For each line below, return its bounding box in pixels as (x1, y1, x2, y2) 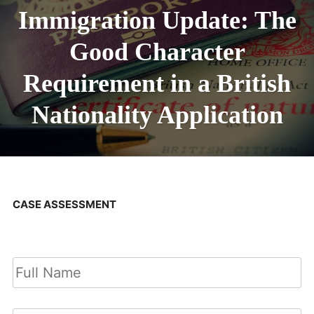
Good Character (69, 37, 245, 66)
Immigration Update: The (18, 6, 296, 34)
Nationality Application (31, 100, 283, 129)
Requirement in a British (23, 69, 291, 97)
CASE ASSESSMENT (12, 197, 116, 211)
